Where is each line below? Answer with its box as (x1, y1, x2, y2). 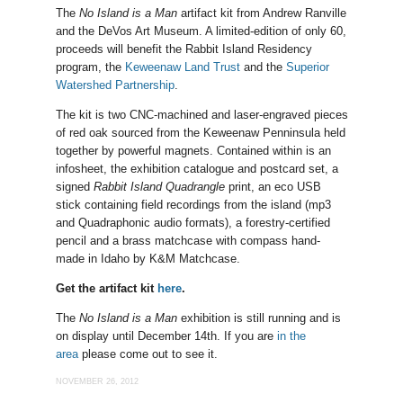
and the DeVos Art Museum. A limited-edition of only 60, (55, 24, 346, 39)
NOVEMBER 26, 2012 (55, 377, 139, 387)
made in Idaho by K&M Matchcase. (55, 252, 240, 266)
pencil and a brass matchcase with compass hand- (55, 234, 320, 248)
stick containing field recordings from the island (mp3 (55, 198, 331, 212)
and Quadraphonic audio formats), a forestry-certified (55, 216, 330, 230)
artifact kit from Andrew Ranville (176, 6, 346, 21)
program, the (55, 60, 125, 75)
